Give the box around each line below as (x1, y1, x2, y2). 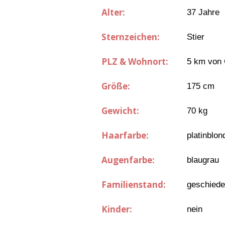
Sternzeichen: (101, 31, 160, 43)
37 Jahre (187, 8, 219, 18)
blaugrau (187, 155, 219, 165)
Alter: (101, 7, 125, 19)
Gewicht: (101, 105, 139, 117)
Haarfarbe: (101, 130, 149, 142)
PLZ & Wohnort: (101, 56, 168, 68)
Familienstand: (101, 179, 166, 191)
